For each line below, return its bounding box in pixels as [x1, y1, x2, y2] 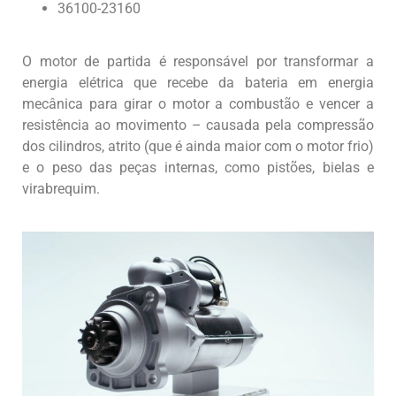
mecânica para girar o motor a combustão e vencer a [22, 95, 374, 113]
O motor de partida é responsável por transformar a [22, 53, 374, 71]
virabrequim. [22, 180, 100, 198]
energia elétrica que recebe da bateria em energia [22, 74, 374, 92]
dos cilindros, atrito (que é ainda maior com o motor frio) [22, 138, 374, 156]
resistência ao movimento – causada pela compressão [22, 117, 374, 134]
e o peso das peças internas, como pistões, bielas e [22, 159, 374, 177]
